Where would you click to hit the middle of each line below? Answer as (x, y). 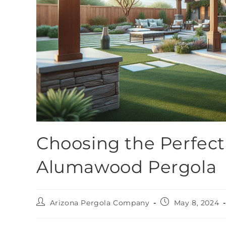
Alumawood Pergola (127, 167)
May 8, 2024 (196, 203)
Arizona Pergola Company (100, 203)
